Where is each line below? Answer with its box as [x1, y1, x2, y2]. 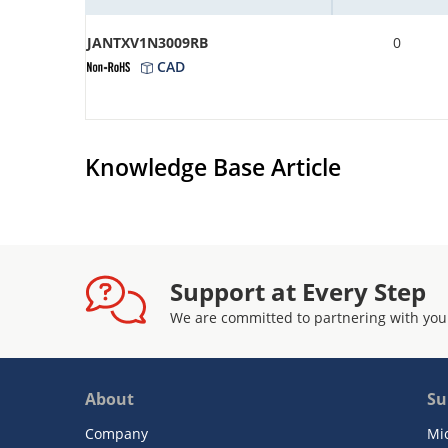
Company [85, 424, 148, 444]
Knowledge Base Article [85, 151, 341, 184]
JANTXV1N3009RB [87, 33, 208, 53]
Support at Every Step [170, 275, 426, 309]
